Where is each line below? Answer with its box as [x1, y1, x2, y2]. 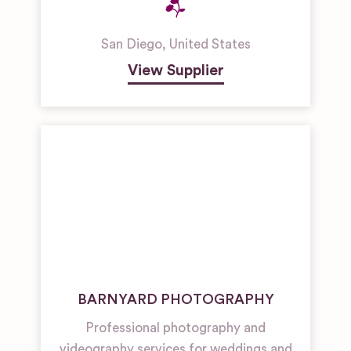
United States [168, 38, 251, 52]
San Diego [100, 38, 162, 52]
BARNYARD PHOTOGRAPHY [77, 292, 274, 307]
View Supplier [127, 63, 224, 79]
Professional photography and [85, 321, 266, 335]
